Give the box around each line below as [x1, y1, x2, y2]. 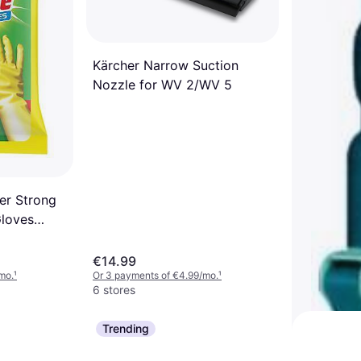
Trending [102, 322, 149, 335]
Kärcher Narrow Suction [93, 56, 239, 73]
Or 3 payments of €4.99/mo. [93, 269, 218, 281]
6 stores [93, 283, 135, 297]
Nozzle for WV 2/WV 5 [93, 76, 232, 93]
